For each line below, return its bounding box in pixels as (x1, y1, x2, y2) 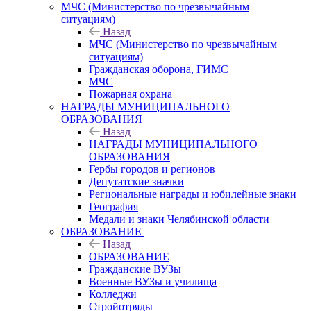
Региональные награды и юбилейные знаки (89, 187, 296, 200)
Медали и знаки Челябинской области (89, 212, 269, 225)
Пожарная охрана (89, 87, 172, 100)
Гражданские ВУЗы (89, 262, 181, 275)
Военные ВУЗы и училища (89, 275, 217, 287)
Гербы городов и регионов (89, 162, 215, 175)
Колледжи (89, 287, 137, 300)
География (89, 200, 138, 212)
